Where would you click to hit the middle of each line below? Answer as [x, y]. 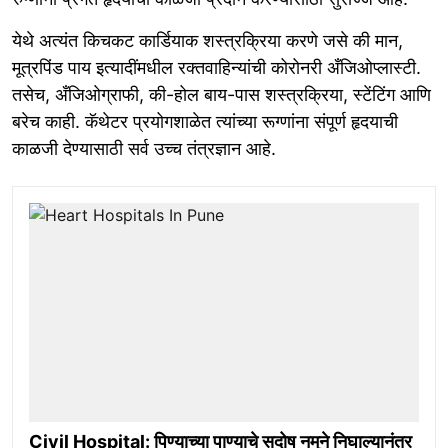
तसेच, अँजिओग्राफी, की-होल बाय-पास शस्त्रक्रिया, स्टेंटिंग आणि [221, 94]
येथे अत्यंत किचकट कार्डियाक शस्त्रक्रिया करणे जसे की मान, [207, 40]
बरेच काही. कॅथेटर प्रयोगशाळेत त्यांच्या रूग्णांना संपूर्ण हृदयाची [205, 121]
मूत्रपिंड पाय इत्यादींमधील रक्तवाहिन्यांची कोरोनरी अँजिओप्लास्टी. [216, 67]
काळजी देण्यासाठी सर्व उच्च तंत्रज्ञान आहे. [144, 148]
